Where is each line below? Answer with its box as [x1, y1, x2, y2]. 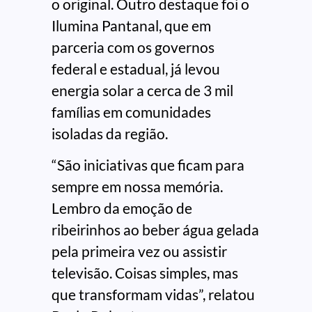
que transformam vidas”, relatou [52, 286, 255, 304]
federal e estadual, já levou [52, 60, 220, 78]
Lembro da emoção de [52, 199, 192, 217]
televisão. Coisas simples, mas [52, 264, 238, 282]
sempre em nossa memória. [52, 178, 223, 196]
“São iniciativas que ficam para [52, 156, 244, 174]
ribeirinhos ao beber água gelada [52, 221, 259, 239]
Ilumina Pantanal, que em [52, 17, 211, 35]
